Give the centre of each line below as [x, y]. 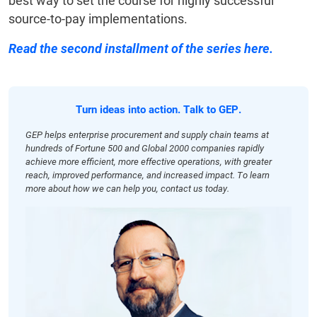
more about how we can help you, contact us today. [127, 189]
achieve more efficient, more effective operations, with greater [149, 162]
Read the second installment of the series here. [141, 49]
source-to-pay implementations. [98, 19]
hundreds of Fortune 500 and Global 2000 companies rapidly [145, 149]
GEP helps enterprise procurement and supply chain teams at [147, 135]
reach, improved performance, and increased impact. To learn [148, 175]
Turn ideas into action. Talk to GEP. [158, 110]
